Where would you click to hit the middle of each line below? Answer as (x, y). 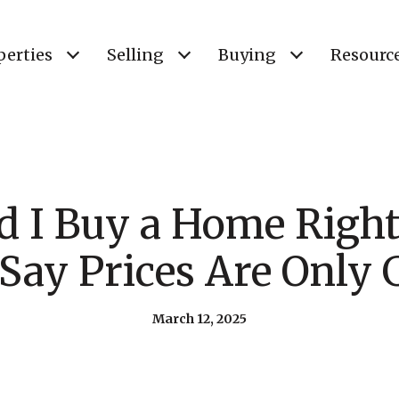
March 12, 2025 (199, 319)
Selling (135, 55)
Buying (247, 55)
